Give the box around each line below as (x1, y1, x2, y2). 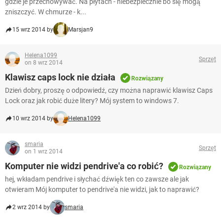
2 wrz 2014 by (12, 204, 50, 211)
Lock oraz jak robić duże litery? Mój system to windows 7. (5, 97, 179, 105)
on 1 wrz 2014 (25, 148, 63, 155)
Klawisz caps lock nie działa (5, 72, 115, 83)
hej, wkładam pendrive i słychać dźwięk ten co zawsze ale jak (5, 175, 189, 184)
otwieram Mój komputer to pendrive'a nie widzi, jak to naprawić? (5, 185, 199, 194)
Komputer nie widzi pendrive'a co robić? (5, 161, 163, 172)
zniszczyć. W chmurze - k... (5, 8, 86, 16)
